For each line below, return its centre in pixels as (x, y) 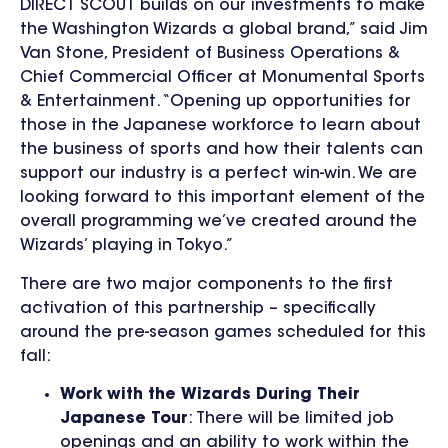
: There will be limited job (291, 419)
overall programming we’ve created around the (218, 222)
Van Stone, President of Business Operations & (210, 54)
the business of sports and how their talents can (221, 150)
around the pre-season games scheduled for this (223, 332)
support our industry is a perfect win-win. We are (218, 174)
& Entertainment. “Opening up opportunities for (215, 102)
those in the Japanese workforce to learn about (220, 126)
